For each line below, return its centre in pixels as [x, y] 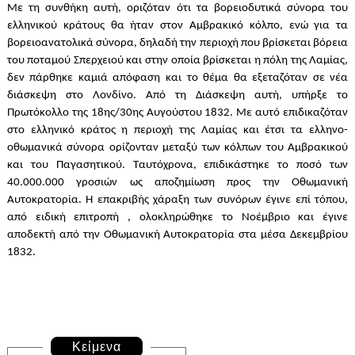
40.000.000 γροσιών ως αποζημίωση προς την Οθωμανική [177, 183]
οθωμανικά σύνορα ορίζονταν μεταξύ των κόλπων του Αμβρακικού [177, 148]
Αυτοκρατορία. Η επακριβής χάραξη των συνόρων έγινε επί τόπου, [177, 200]
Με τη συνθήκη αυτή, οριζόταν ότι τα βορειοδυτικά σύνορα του [177, 9]
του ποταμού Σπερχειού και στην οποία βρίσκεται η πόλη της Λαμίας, [177, 61]
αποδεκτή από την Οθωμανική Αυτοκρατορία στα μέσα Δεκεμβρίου [177, 235]
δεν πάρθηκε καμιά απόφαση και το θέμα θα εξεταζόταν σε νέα [177, 78]
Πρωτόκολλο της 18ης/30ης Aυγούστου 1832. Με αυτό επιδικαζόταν [177, 113]
